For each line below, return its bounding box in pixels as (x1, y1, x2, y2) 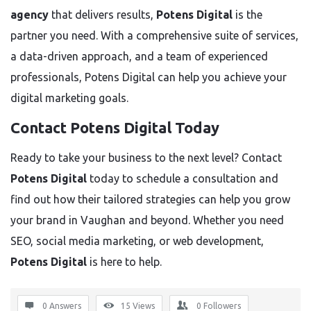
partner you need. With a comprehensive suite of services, (10, 29, 299, 42)
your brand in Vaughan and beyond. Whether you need (10, 214, 284, 226)
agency (10, 8, 49, 21)
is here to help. (87, 255, 162, 268)
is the (233, 8, 262, 21)
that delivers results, (49, 8, 156, 21)
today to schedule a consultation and (87, 172, 278, 185)
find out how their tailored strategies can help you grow (10, 193, 290, 205)
